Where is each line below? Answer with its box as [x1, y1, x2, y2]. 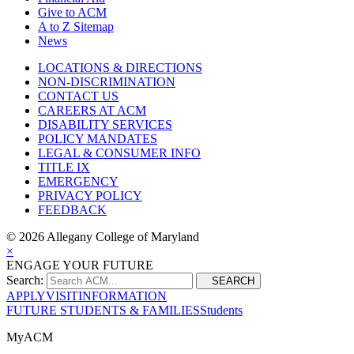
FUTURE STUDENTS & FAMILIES [6, 303, 200, 317]
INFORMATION [78, 288, 167, 303]
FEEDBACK [38, 202, 107, 217]
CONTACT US [38, 88, 119, 103]
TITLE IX [38, 160, 90, 174]
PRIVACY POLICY [38, 188, 142, 202]
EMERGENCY [38, 174, 119, 188]
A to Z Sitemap [38, 19, 114, 33]
